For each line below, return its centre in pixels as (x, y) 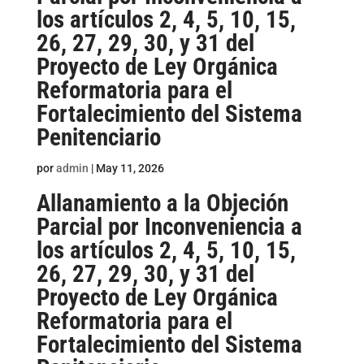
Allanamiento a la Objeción (162, 203)
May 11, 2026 (130, 168)
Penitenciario (98, 137)
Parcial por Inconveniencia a (169, 227)
